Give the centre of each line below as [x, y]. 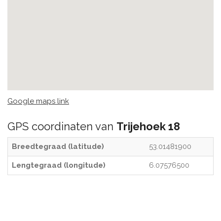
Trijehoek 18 [148, 126]
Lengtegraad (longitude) [59, 165]
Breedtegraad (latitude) [58, 147]
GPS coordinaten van [62, 126]
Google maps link [38, 101]
